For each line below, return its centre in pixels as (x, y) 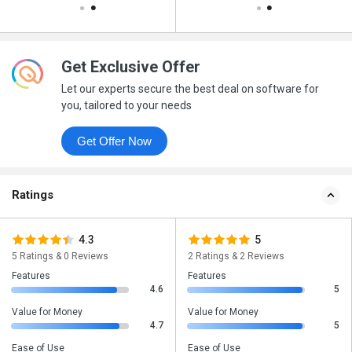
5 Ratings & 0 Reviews (60, 257)
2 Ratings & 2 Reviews (236, 257)
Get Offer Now (139, 141)
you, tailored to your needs (126, 106)
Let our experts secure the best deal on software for (190, 89)
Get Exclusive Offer (130, 67)
